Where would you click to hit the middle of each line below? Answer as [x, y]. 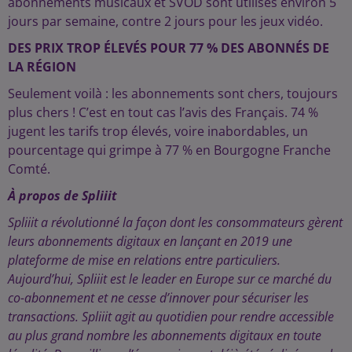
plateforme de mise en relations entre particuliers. [144, 260]
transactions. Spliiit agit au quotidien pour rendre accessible [171, 317]
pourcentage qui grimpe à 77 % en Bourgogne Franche [169, 150]
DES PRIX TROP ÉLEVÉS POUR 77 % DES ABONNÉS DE [169, 48]
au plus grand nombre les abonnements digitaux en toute [165, 335]
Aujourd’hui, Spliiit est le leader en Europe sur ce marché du [170, 279]
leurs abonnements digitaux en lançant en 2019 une [150, 241]
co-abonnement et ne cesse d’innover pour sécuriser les [158, 298]
